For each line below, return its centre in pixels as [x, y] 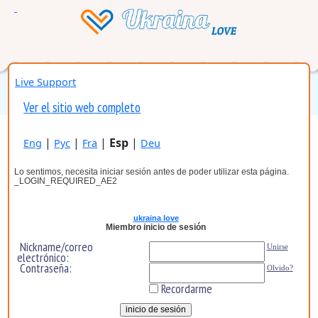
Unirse [277, 246]
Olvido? [280, 267]
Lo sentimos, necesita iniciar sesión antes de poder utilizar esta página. [151, 171]
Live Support [46, 82]
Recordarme [185, 288]
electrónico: [44, 257]
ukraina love [156, 218]
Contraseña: [45, 268]
